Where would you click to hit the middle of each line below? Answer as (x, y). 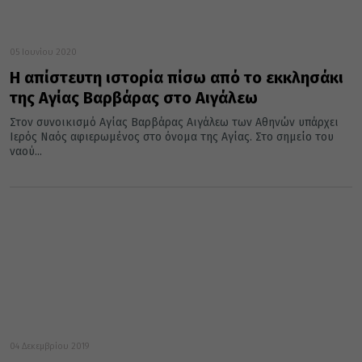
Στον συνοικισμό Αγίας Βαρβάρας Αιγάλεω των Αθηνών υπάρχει (174, 123)
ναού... (26, 152)
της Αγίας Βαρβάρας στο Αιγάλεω (134, 98)
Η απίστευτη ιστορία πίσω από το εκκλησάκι (177, 78)
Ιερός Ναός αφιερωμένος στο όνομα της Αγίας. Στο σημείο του (172, 137)
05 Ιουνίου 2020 (43, 53)
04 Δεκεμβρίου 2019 (50, 347)
